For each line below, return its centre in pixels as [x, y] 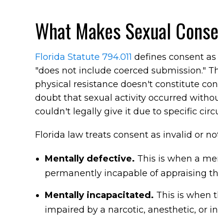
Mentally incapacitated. [100, 195]
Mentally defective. [91, 159]
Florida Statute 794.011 [83, 57]
